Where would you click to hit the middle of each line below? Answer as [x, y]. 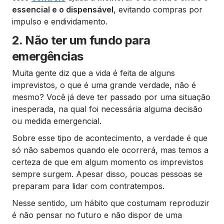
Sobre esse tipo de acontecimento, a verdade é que [110, 138]
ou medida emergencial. [57, 121]
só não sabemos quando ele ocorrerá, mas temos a [110, 150]
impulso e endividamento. [60, 21]
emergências [48, 56]
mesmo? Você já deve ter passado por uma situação [111, 97]
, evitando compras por [158, 9]
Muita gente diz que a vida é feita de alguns [93, 73]
